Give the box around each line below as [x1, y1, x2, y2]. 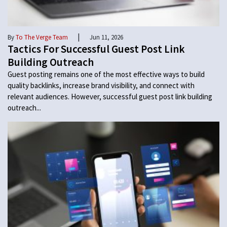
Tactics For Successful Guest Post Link [8, 42, 185, 56]
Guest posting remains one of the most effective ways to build [8, 69, 205, 80]
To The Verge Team [16, 33, 68, 42]
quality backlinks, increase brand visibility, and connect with [8, 81, 195, 91]
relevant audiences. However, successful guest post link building [8, 92, 212, 102]
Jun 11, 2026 [90, 33, 123, 42]
